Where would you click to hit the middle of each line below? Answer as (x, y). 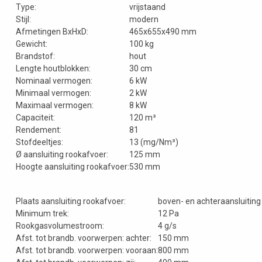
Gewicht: (32, 44)
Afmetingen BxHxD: (52, 32)
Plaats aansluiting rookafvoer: (71, 201)
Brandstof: (35, 56)
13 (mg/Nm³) (154, 142)
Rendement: (39, 130)
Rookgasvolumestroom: (60, 225)
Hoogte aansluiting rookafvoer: (73, 167)
